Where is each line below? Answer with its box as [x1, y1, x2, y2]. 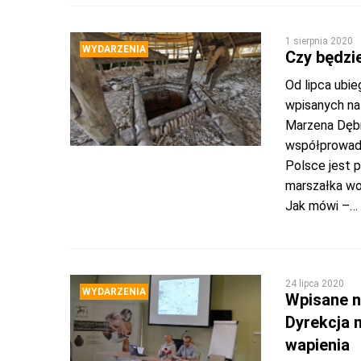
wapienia [284, 335, 350, 355]
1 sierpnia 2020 [284, 35, 353, 47]
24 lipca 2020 [284, 278, 344, 289]
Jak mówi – [284, 198, 350, 214]
